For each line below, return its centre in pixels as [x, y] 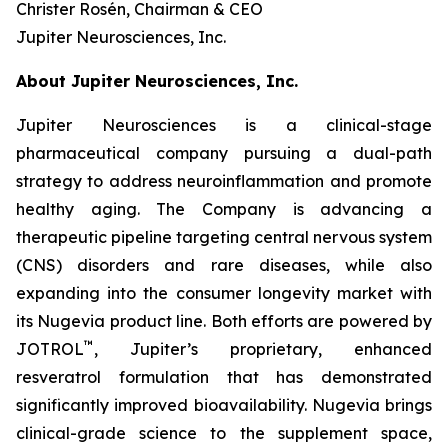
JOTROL [50, 349]
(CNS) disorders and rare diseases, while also [224, 265]
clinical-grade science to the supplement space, [224, 433]
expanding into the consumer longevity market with [224, 293]
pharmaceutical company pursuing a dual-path [224, 153]
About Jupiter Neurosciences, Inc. [157, 81]
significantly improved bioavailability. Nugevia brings [224, 405]
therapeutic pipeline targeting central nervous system [224, 237]
